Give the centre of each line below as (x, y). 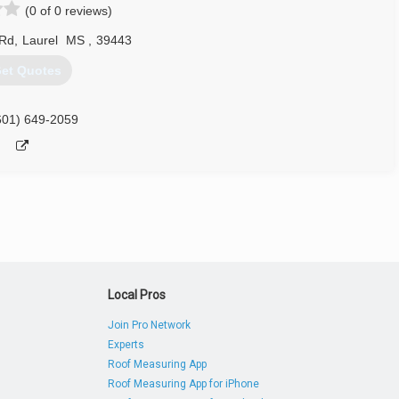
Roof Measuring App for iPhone (184, 384)
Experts (126, 345)
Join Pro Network (150, 325)
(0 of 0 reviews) (69, 11)
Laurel (40, 40)
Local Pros (137, 295)
